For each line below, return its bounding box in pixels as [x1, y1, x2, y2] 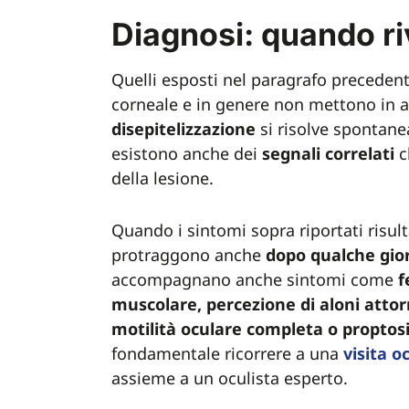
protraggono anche [111, 244, 266, 266]
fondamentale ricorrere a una [111, 342, 343, 364]
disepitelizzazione [111, 118, 256, 140]
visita [343, 342, 387, 364]
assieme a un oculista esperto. [111, 367, 352, 389]
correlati [325, 142, 394, 164]
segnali [262, 142, 320, 164]
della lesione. [111, 167, 218, 189]
